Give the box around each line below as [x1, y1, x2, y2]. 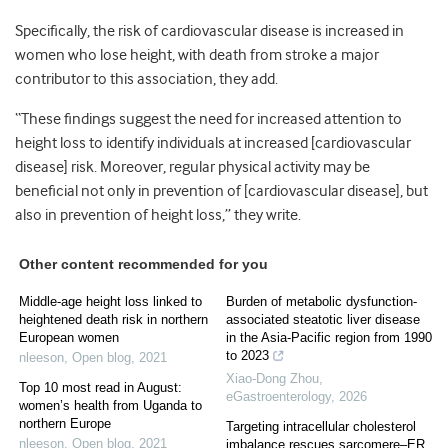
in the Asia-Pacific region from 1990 [226, 330, 432, 346]
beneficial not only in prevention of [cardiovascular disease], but [15, 182, 428, 201]
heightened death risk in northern [19, 312, 208, 328]
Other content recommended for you [19, 256, 268, 273]
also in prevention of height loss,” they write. [15, 206, 301, 225]
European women [19, 330, 119, 346]
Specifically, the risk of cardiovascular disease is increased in [15, 22, 404, 41]
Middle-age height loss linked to [19, 294, 202, 310]
